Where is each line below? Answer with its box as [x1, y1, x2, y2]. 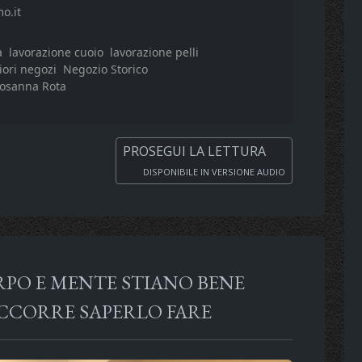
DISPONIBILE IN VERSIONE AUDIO [141, 165, 285, 178]
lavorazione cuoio [8, 44, 103, 60]
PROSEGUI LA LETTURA [123, 141, 269, 160]
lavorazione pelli [109, 44, 199, 60]
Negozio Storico [63, 61, 148, 77]
